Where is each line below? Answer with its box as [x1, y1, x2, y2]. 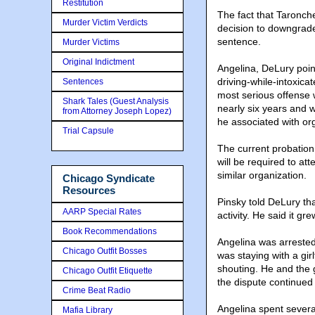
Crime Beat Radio [63, 285, 131, 295]
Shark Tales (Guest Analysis [63, 96, 169, 106]
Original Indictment [63, 57, 134, 67]
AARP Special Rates [63, 206, 141, 217]
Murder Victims [63, 37, 120, 47]
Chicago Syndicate [63, 172, 155, 184]
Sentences [63, 77, 103, 86]
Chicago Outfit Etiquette [63, 265, 153, 276]
